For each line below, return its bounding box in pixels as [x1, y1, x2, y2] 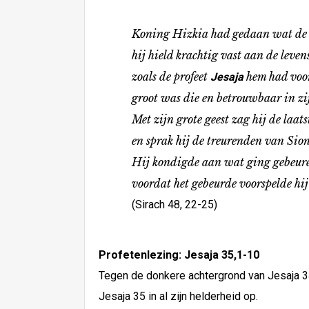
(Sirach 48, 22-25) [99, 198, 217, 211]
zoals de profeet [99, 70, 210, 83]
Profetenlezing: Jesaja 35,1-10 [99, 248, 259, 261]
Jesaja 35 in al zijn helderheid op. [99, 290, 258, 303]
